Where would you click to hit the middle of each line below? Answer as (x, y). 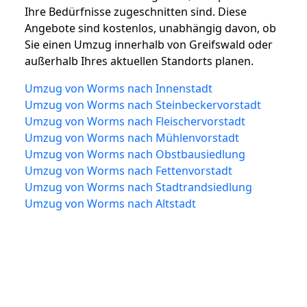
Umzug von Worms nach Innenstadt (119, 88)
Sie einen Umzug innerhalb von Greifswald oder (149, 44)
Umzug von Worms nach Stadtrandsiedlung (138, 187)
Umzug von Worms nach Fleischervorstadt (135, 121)
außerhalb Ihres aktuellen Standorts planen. (139, 61)
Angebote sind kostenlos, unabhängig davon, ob (150, 28)
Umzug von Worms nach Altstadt (110, 203)
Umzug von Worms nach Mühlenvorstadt (132, 137)
